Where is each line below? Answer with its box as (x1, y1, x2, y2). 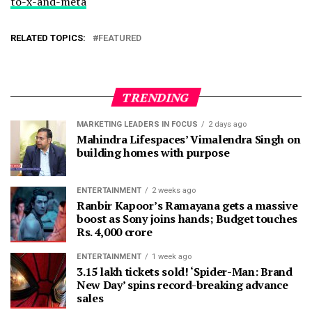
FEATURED (98, 32, 141, 43)
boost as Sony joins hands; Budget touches (77, 210, 297, 226)
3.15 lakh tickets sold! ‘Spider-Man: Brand (77, 263, 292, 279)
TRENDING (120, 88, 192, 105)
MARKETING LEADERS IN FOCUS (77, 119, 198, 129)
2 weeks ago (152, 185, 196, 195)
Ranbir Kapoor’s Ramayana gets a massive (77, 197, 298, 213)
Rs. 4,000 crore (77, 224, 155, 240)
